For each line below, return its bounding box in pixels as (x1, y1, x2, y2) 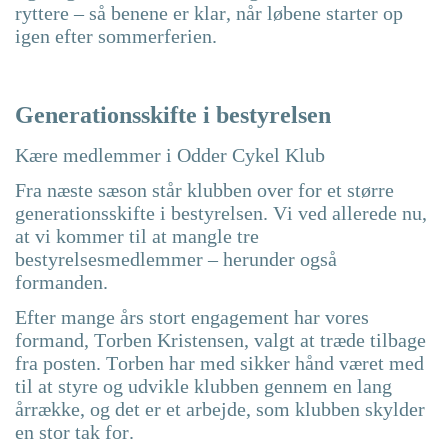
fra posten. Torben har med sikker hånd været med (15, 351, 424, 374)
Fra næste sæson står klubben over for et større (15, 178, 394, 201)
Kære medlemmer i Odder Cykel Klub (15, 143, 325, 166)
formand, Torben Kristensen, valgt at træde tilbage (15, 328, 426, 351)
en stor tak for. (15, 420, 134, 443)
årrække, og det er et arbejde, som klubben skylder (15, 397, 425, 420)
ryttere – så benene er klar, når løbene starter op (15, 2, 403, 25)
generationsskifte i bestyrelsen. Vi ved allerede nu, (15, 201, 427, 224)
